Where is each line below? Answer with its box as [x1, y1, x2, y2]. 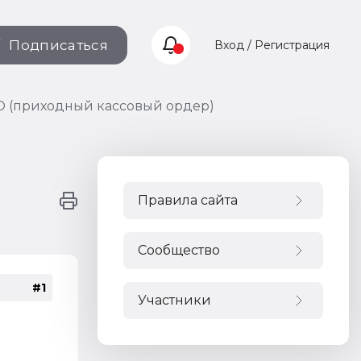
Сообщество [138, 243, 220, 258]
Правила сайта [138, 193, 238, 208]
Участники [138, 293, 211, 308]
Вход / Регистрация [214, 38, 330, 52]
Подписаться [9, 37, 108, 53]
